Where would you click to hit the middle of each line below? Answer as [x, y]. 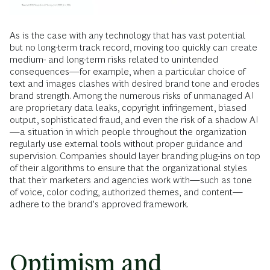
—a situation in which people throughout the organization [128, 132]
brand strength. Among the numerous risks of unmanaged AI [132, 96]
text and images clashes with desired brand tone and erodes [135, 84]
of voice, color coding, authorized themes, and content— [126, 192]
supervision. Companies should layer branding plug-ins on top [135, 156]
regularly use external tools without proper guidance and [126, 144]
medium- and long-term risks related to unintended [114, 60]
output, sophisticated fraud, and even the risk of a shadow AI [134, 120]
